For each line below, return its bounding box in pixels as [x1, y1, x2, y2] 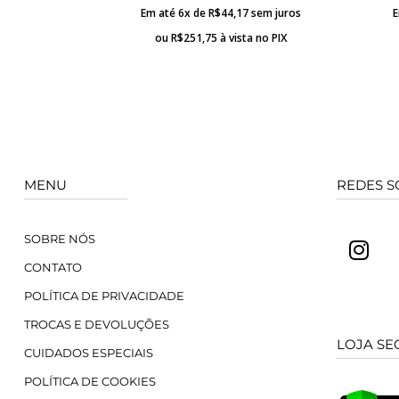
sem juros [250, 5, 301, 21]
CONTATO [24, 260, 82, 275]
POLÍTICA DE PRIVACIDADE [24, 289, 184, 304]
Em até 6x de [140, 5, 208, 21]
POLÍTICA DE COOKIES [24, 374, 156, 389]
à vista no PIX [219, 30, 287, 46]
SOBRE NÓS [24, 232, 95, 247]
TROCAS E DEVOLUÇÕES [24, 317, 169, 332]
